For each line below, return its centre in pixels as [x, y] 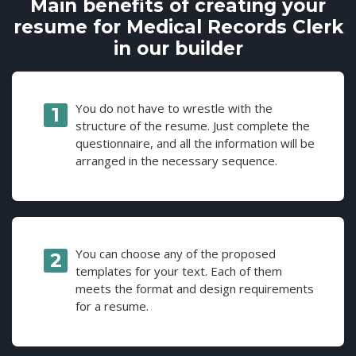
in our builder [178, 48]
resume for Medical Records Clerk [178, 27]
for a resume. [112, 306]
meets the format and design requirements [195, 288]
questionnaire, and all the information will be [195, 143]
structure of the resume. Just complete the [193, 125]
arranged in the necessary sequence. [176, 160]
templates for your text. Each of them [179, 271]
